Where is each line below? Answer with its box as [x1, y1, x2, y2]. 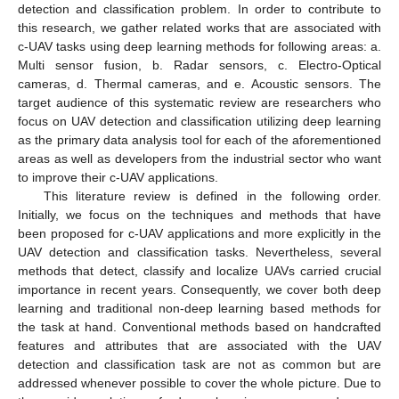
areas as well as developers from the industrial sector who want [18, 151, 381, 166]
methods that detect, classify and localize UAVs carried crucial [18, 263, 381, 278]
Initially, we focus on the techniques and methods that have [18, 207, 381, 222]
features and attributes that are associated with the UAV [18, 338, 381, 353]
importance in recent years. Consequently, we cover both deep [18, 281, 381, 297]
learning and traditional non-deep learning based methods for [18, 300, 381, 315]
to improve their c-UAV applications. [18, 169, 218, 184]
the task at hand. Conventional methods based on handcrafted [18, 319, 381, 334]
